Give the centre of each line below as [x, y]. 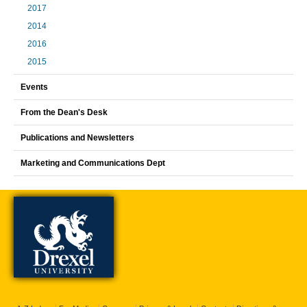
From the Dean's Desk [64, 112]
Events [34, 87]
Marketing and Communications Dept [93, 163]
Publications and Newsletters [77, 138]
